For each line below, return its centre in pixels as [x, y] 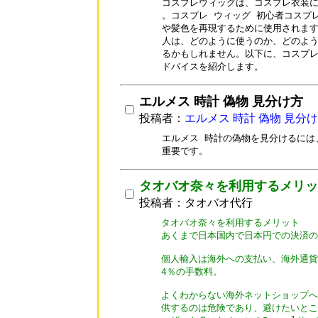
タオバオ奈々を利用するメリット [230, 223]
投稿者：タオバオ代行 [196, 203]
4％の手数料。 [192, 272]
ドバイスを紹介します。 [213, 66]
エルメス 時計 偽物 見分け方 [221, 102]
